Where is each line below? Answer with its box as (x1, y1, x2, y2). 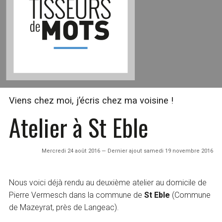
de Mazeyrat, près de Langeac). (9, 202, 119, 212)
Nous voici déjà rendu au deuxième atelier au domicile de (9, 177, 207, 187)
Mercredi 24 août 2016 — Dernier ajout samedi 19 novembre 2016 (41, 147, 213, 154)
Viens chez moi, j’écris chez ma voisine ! (9, 95, 174, 106)
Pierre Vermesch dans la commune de (9, 190, 145, 200)
